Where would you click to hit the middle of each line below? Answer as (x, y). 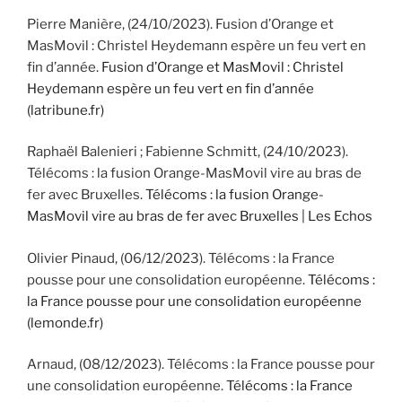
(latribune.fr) (66, 110)
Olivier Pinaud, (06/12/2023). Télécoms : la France (181, 258)
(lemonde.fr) (65, 323)
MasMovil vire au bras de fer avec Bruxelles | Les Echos (200, 217)
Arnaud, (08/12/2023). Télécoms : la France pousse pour (201, 365)
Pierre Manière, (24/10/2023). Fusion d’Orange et (180, 24)
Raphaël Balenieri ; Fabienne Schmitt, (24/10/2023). (188, 152)
